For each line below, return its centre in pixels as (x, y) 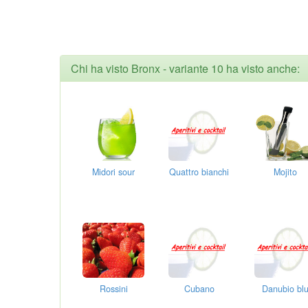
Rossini (113, 288)
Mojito (285, 172)
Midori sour (114, 172)
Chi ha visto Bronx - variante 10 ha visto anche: (185, 68)
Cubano (199, 288)
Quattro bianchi (199, 172)
